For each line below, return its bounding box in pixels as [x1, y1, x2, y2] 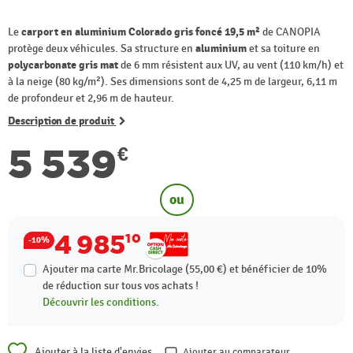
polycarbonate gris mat [8, 58, 118, 72]
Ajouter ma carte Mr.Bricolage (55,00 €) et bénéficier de [43, 262, 306, 276]
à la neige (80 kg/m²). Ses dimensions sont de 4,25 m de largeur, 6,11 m [8, 74, 337, 88]
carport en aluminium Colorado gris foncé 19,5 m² [21, 24, 260, 39]
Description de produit [8, 113, 117, 128]
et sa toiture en [247, 41, 320, 55]
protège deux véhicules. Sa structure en [8, 41, 195, 55]
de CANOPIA [260, 24, 321, 39]
